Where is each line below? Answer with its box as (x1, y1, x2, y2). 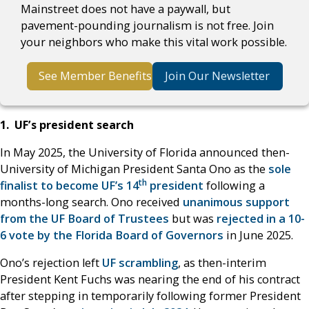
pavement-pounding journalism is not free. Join (21, 18, 275, 34)
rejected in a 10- (217, 211, 305, 227)
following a (203, 178, 265, 194)
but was (169, 211, 217, 227)
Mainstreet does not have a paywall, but (21, 1, 231, 17)
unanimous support (183, 195, 290, 210)
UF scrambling (102, 255, 178, 271)
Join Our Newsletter (165, 68, 270, 84)
